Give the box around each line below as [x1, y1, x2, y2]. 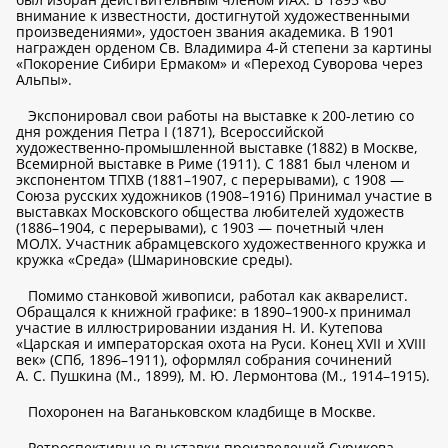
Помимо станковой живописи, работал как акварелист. [28, 285, 408, 305]
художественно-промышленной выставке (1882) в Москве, [16, 137, 418, 157]
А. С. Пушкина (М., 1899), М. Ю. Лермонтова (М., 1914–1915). [16, 365, 430, 385]
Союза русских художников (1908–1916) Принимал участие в [16, 185, 432, 205]
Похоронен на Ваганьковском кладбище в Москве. [28, 401, 376, 421]
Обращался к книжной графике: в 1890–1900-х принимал [16, 301, 411, 321]
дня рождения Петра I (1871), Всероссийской [16, 121, 324, 141]
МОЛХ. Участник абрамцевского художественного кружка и [16, 233, 426, 253]
